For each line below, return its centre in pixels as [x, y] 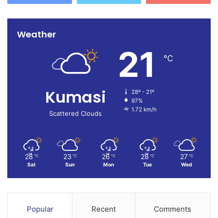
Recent [103, 209]
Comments [173, 209]
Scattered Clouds [75, 114]
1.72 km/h [144, 110]
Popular [40, 209]
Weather [36, 35]
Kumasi [75, 97]
